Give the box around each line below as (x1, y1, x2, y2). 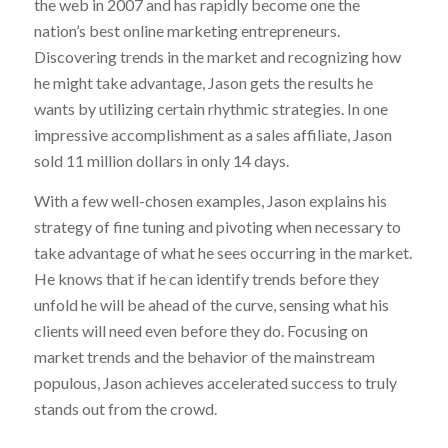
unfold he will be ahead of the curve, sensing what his (33, 294, 389, 314)
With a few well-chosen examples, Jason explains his (33, 190, 387, 210)
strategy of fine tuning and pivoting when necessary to (33, 216, 401, 236)
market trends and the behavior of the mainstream (33, 346, 375, 366)
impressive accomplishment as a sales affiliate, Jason (33, 125, 392, 145)
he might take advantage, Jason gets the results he (33, 73, 373, 93)
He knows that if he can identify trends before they (33, 268, 379, 288)
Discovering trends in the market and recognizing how (33, 47, 401, 67)
